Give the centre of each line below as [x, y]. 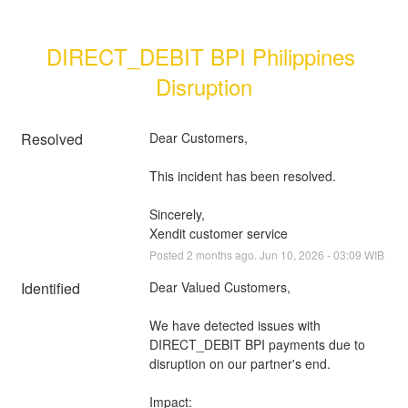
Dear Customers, [200, 137]
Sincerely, [178, 214]
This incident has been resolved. [242, 175]
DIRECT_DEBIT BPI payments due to [257, 344]
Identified [51, 288]
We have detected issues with [235, 325]
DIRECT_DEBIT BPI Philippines [201, 56]
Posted [168, 254]
